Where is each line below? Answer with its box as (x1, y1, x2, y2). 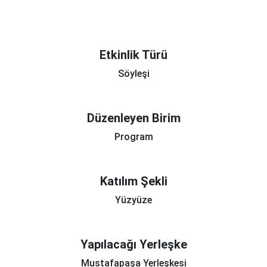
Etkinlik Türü (100, 48, 167, 62)
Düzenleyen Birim (86, 111, 181, 125)
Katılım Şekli (100, 174, 167, 188)
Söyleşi (117, 68, 150, 79)
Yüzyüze (115, 194, 152, 206)
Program (114, 131, 153, 142)
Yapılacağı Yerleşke (80, 237, 187, 252)
